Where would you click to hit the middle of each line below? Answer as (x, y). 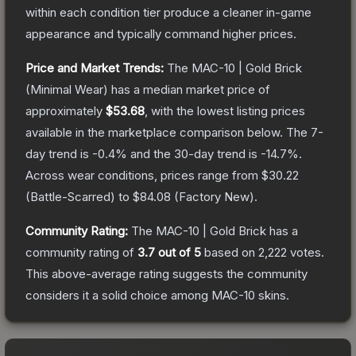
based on (230, 252)
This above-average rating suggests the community (166, 273)
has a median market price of (189, 89)
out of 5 (178, 252)
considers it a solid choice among (118, 295)
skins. (272, 295)
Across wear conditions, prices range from (143, 175)
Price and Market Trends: (95, 68)
